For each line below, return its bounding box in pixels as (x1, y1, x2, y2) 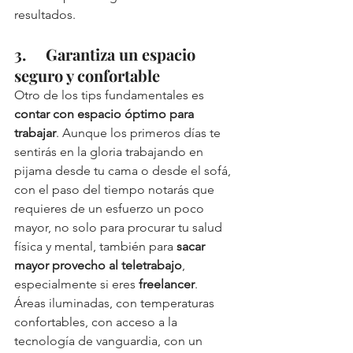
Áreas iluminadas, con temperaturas (14, 295, 217, 311)
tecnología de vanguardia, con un (14, 333, 206, 349)
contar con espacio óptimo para (14, 106, 197, 122)
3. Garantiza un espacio (14, 43, 199, 65)
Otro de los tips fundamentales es (14, 87, 207, 103)
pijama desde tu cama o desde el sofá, (14, 163, 234, 179)
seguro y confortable (14, 65, 160, 87)
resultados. (14, 7, 79, 23)
